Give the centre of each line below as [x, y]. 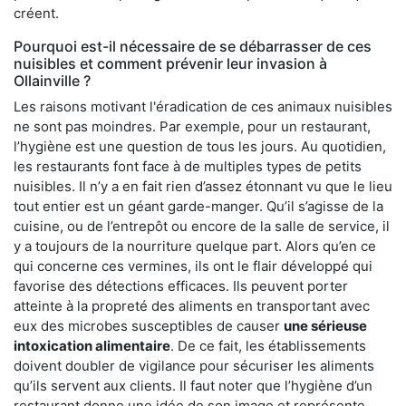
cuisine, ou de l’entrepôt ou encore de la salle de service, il [202, 226]
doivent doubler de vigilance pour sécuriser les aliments [194, 365]
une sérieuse [325, 325]
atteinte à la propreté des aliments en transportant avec [192, 305]
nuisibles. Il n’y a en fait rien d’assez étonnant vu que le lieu [203, 186]
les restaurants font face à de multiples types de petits [188, 166]
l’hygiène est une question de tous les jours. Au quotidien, [200, 146]
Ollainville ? [52, 80]
